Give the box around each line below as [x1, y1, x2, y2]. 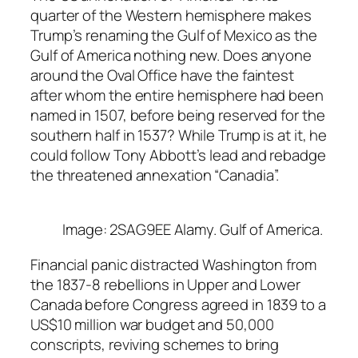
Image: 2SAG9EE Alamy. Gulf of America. [62, 219, 324, 241]
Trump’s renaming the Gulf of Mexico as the [30, 24, 317, 46]
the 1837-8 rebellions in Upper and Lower [30, 273, 300, 295]
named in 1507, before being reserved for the [30, 104, 325, 125]
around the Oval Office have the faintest [30, 64, 294, 86]
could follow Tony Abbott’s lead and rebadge [30, 144, 326, 165]
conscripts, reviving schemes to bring [30, 333, 280, 355]
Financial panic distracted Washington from [30, 253, 316, 275]
